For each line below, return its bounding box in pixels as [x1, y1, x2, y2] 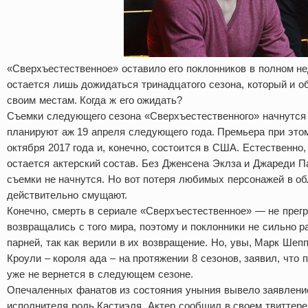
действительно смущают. [7, 189, 127, 201]
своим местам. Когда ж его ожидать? [7, 94, 183, 106]
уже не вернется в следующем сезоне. [7, 268, 193, 280]
